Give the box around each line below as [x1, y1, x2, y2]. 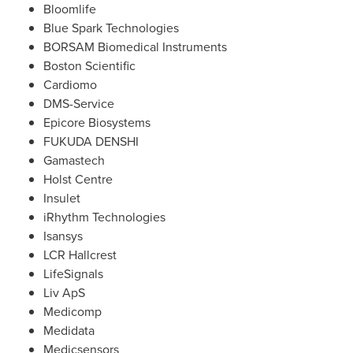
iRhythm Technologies [43, 208, 165, 226]
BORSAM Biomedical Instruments [43, 38, 227, 56]
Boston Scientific [43, 57, 136, 75]
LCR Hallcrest [43, 246, 117, 264]
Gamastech [43, 151, 105, 169]
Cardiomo [43, 76, 97, 94]
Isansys [43, 227, 83, 245]
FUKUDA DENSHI [43, 132, 139, 150]
